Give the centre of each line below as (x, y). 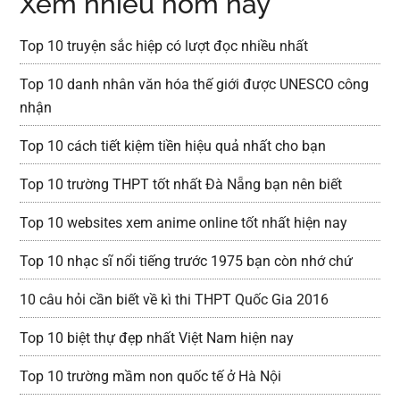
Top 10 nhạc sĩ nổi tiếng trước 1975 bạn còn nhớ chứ (187, 261)
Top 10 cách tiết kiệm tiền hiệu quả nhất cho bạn (173, 146)
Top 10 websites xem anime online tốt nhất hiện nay (184, 223)
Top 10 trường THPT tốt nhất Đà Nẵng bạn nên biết (181, 184)
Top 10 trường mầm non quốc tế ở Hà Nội (151, 376)
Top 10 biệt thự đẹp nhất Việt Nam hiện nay (157, 338)
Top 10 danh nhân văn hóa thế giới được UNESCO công (195, 84)
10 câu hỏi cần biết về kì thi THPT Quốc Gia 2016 (175, 300)
